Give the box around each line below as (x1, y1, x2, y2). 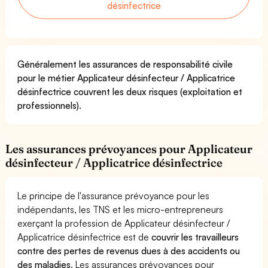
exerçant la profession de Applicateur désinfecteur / (17, 217, 230, 229)
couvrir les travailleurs (151, 230, 239, 243)
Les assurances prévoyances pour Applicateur (5, 141, 253, 156)
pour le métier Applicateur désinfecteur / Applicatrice (17, 71, 236, 84)
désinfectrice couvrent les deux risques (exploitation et (17, 85, 243, 98)
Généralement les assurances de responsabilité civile (17, 57, 233, 70)
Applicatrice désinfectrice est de (17, 230, 152, 243)
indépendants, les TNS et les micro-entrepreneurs (17, 203, 224, 215)
